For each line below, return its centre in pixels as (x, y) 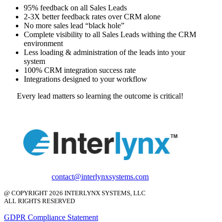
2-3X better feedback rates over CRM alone (92, 16)
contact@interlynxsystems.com (100, 176)
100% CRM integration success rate (80, 70)
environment (43, 43)
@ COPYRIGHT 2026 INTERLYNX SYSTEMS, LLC (75, 193)
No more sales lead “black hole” (74, 25)
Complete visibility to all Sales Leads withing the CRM (110, 34)
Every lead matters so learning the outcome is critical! (100, 96)
